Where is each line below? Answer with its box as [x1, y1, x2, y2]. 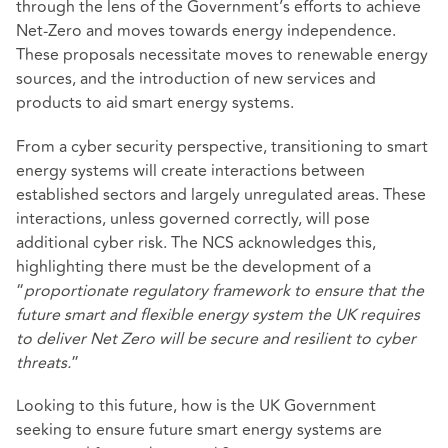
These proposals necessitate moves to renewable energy [16, 43, 428, 68]
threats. [16, 350, 71, 375]
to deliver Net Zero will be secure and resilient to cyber [16, 326, 416, 351]
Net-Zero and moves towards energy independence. [16, 19, 400, 44]
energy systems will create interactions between [16, 158, 365, 183]
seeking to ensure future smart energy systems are [16, 417, 382, 442]
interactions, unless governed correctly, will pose [16, 206, 370, 231]
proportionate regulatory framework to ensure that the [24, 278, 424, 303]
